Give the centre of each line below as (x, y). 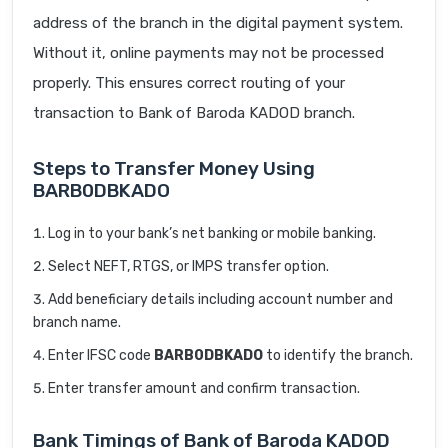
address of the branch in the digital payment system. (218, 23)
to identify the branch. (338, 356)
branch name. (77, 323)
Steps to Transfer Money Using (174, 169)
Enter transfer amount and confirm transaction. (204, 389)
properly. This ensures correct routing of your (189, 83)
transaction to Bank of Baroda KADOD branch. (194, 113)
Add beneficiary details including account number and (220, 300)
